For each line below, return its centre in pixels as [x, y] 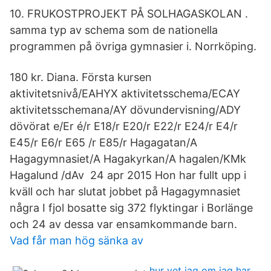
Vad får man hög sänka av [77, 240]
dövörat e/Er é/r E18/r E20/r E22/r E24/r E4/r [124, 126]
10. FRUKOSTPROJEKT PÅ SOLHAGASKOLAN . [129, 14]
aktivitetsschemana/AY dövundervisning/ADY [125, 110]
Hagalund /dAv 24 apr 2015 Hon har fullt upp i [128, 175]
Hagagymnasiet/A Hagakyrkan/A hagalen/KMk [128, 159]
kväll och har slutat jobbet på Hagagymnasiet [125, 191]
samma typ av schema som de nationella [114, 30]
